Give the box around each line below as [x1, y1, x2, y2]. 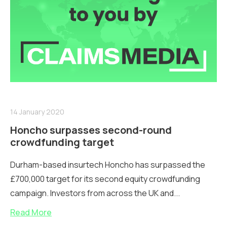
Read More [10, 206, 52, 218]
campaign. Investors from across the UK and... [10, 187, 180, 199]
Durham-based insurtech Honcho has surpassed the [10, 159, 205, 170]
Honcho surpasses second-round [10, 123, 172, 137]
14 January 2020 [10, 106, 64, 117]
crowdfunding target [10, 135, 114, 149]
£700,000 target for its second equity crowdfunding [10, 173, 200, 184]
